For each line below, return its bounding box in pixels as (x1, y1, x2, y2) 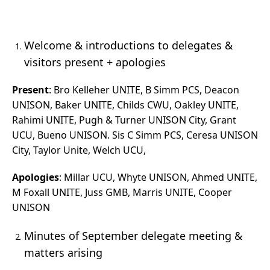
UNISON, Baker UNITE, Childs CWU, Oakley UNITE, (12, 98, 239, 112)
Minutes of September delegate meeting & (24, 228, 242, 243)
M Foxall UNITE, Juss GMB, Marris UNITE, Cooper (12, 186, 232, 199)
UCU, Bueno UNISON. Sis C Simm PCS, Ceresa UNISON (12, 128, 258, 142)
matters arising (24, 245, 102, 260)
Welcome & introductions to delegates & (24, 38, 233, 53)
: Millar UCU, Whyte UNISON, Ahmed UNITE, (59, 171, 257, 184)
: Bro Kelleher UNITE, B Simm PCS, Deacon (49, 83, 239, 97)
